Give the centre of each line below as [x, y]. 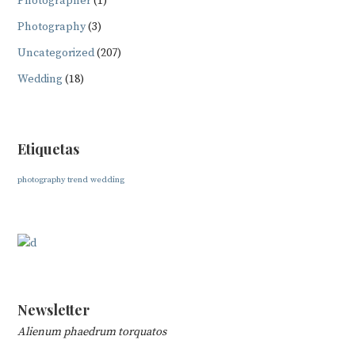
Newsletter [54, 310]
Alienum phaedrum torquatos [92, 332]
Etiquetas [49, 149]
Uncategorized [56, 53]
